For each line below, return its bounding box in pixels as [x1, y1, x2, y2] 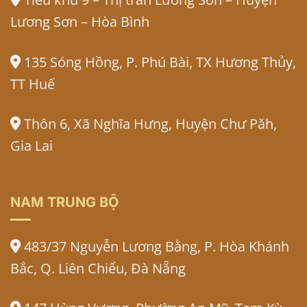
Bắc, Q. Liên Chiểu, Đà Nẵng [10, 258, 186, 278]
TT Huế [10, 73, 55, 93]
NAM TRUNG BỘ [10, 193, 119, 210]
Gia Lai [10, 135, 53, 155]
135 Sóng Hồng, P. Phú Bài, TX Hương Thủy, [21, 51, 296, 71]
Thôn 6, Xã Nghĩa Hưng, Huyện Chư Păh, [21, 113, 277, 133]
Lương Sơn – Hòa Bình [10, 12, 149, 32]
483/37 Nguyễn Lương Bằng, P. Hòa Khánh [21, 236, 289, 256]
